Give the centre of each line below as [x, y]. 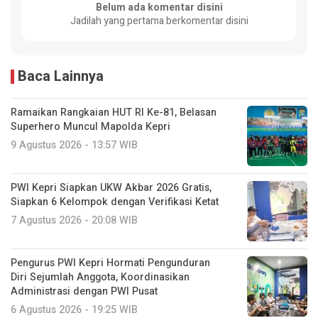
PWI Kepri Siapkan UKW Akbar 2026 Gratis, [111, 187]
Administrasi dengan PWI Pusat [84, 291]
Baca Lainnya [61, 76]
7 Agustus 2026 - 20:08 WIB [74, 220]
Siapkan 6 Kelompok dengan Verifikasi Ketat [115, 202]
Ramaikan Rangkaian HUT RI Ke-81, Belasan [114, 112]
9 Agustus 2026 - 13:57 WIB [74, 145]
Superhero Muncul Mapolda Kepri [91, 126]
